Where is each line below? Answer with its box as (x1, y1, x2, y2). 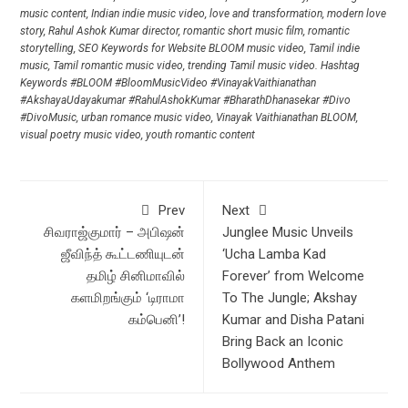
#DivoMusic (20, 111, 77, 125)
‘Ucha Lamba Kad (222, 246, 326, 263)
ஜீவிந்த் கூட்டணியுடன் (61, 246, 185, 263)
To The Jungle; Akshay (222, 290, 357, 307)
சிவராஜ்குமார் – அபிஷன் (44, 224, 185, 241)
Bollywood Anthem (222, 355, 335, 372)
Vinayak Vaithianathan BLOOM (216, 111, 357, 125)
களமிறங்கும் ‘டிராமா (71, 290, 185, 307)
